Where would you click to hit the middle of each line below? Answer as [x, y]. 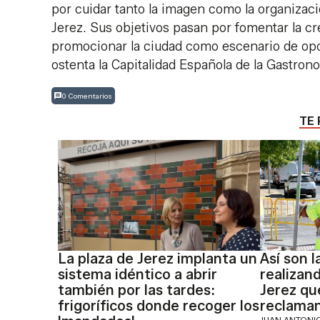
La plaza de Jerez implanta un [157, 259]
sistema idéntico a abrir [137, 275]
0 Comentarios [87, 96]
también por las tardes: [136, 290]
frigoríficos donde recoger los [158, 306]
